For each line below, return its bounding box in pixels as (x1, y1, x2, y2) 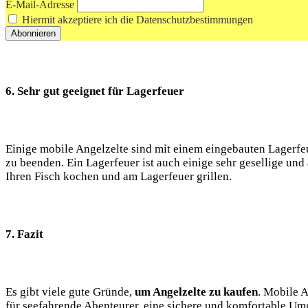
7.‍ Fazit (5, 227, 43, 241)
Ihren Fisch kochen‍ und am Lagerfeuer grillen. (5, 169, 232, 183)
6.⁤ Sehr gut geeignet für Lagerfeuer (5, 84, 184, 98)
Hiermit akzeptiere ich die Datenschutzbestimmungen (19, 13, 253, 25)
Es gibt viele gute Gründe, (5, 285, 135, 298)
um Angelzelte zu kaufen (135, 285, 258, 298)
